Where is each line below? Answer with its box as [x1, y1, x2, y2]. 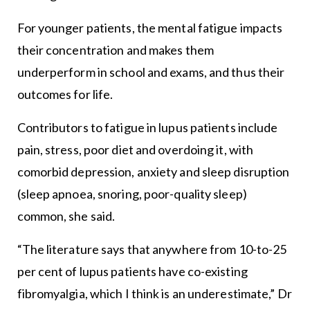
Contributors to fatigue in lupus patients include [17, 119, 278, 135]
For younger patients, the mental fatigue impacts [17, 19, 283, 35]
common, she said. [17, 208, 116, 224]
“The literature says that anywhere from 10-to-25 [17, 241, 287, 257]
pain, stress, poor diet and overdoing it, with [17, 141, 254, 157]
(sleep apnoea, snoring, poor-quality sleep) [17, 185, 247, 201]
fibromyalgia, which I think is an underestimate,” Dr [17, 285, 292, 301]
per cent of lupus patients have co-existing [17, 263, 248, 279]
